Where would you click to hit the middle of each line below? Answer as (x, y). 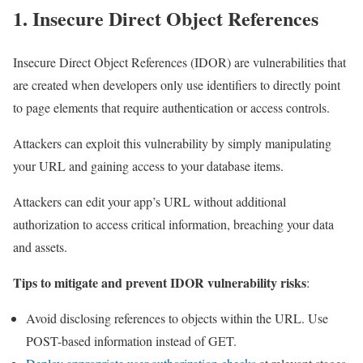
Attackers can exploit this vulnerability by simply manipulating (172, 143)
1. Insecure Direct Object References (169, 18)
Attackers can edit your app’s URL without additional (149, 202)
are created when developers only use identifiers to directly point (177, 85)
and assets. (42, 247)
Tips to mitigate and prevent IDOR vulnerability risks (160, 283)
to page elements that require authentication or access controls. (173, 108)
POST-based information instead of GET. (131, 341)
